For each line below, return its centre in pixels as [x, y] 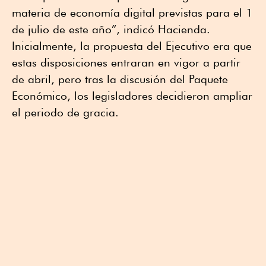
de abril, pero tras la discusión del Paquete [120, 79]
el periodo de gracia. [65, 112]
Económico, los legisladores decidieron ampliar [132, 95]
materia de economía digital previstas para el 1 [132, 12]
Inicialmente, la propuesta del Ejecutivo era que [132, 45]
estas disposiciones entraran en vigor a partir [126, 62]
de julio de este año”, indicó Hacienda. [111, 29]
